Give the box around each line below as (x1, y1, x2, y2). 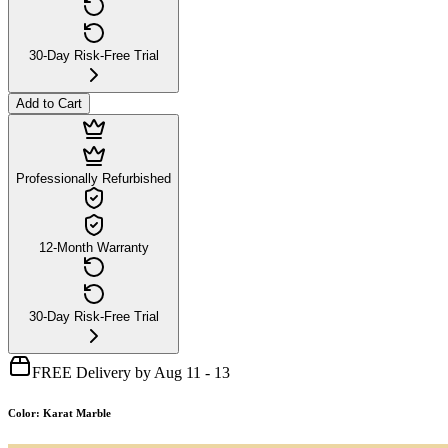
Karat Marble (43, 406, 111, 419)
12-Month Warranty (38, 239, 149, 255)
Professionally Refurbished (16, 170, 171, 186)
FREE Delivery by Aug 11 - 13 (32, 363, 230, 381)
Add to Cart (16, 95, 82, 111)
